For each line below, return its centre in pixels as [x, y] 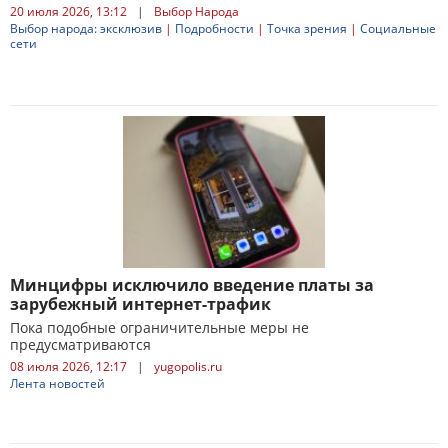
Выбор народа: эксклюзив [86, 28]
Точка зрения [307, 28]
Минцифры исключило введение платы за [192, 285]
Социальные [398, 28]
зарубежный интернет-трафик [140, 304]
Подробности [214, 28]
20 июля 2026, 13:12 [68, 11]
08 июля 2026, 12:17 [68, 366]
